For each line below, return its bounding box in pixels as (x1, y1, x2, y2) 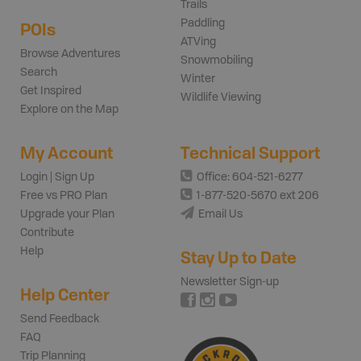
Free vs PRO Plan (20, 189, 107, 201)
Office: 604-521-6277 (197, 171, 303, 183)
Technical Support (180, 141, 320, 164)
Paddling (180, 17, 225, 29)
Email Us (198, 208, 243, 220)
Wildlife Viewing (180, 91, 261, 103)
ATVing (180, 35, 216, 48)
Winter (180, 73, 215, 85)
